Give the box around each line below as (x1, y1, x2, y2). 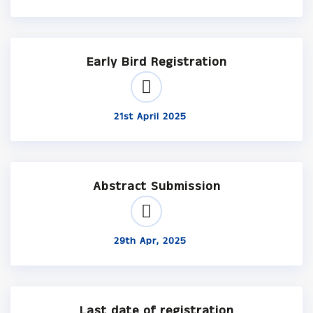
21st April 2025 (114, 110, 187, 124)
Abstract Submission (92, 177, 221, 196)
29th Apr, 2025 (114, 234, 187, 249)
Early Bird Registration (86, 53, 227, 72)
